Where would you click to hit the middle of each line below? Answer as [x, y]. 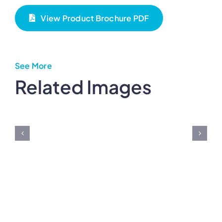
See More [33, 65]
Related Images [83, 86]
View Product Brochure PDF [95, 18]
